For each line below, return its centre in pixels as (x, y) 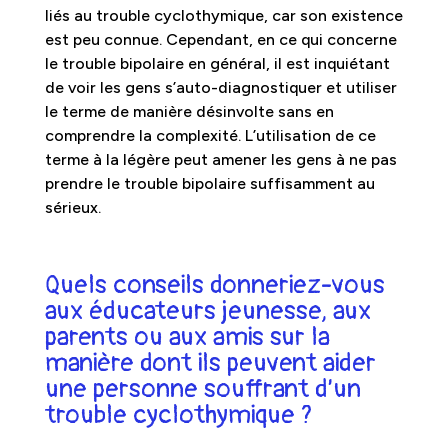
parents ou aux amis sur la (187, 336)
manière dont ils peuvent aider (210, 362)
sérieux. (72, 207)
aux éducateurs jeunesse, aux (207, 310)
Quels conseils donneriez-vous (214, 284)
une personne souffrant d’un (202, 388)
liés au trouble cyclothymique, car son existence (223, 15)
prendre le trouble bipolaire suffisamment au (209, 183)
